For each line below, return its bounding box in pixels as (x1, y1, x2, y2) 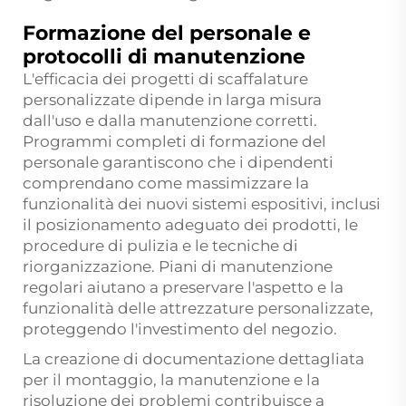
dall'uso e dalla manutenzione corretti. (23, 111, 317, 130)
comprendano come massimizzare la (23, 174, 309, 193)
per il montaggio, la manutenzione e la (23, 371, 320, 390)
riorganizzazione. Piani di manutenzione (23, 257, 333, 276)
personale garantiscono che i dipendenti (23, 153, 333, 172)
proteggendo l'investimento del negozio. (23, 320, 337, 339)
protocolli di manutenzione (23, 44, 305, 70)
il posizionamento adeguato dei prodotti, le (23, 216, 358, 235)
